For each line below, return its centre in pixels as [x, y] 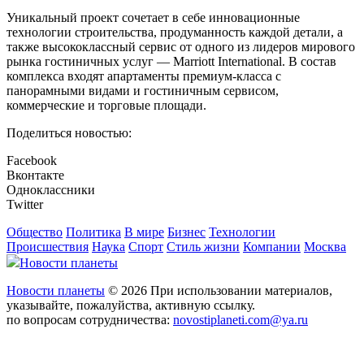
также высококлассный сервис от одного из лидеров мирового [181, 47]
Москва [325, 247]
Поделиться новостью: [69, 133]
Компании [272, 247]
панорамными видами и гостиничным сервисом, [143, 91]
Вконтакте [35, 175]
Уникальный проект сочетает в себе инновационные [153, 18]
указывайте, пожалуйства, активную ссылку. [131, 305]
